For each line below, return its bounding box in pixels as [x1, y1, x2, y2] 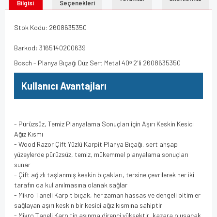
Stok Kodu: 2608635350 [14, 23, 87, 31]
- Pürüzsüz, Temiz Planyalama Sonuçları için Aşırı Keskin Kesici [14, 119, 194, 128]
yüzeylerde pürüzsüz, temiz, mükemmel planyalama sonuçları [14, 150, 188, 158]
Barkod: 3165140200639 [14, 43, 86, 52]
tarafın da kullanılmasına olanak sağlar [14, 180, 127, 189]
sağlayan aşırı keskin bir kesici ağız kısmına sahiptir [14, 201, 162, 209]
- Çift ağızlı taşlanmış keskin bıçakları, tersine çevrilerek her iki [14, 170, 194, 179]
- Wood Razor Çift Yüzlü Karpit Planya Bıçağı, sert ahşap [14, 139, 178, 148]
